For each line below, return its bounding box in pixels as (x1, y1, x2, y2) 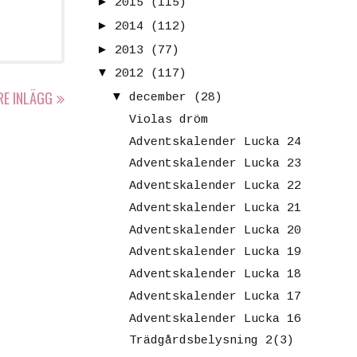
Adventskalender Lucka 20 (128, 223, 301, 237)
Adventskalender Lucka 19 (128, 245, 301, 260)
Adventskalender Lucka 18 (128, 268, 301, 282)
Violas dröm (128, 112, 208, 127)
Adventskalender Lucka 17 (128, 289, 301, 304)
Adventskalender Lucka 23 (128, 157, 301, 171)
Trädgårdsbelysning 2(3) (128, 334, 294, 348)
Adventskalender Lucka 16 (128, 312, 301, 326)
